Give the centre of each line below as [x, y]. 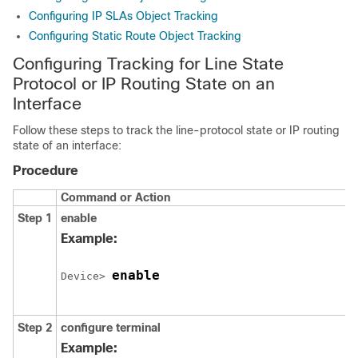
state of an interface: [67, 145]
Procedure [46, 171]
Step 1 [35, 218]
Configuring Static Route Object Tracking [135, 36]
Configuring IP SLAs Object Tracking [123, 16]
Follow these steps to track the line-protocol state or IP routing [176, 130]
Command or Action [115, 197]
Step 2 [35, 328]
